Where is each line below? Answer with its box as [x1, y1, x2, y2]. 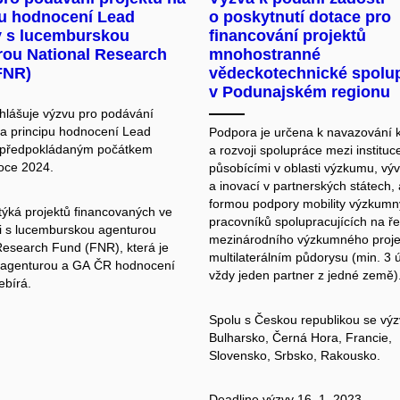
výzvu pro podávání [42, 106, 154, 121]
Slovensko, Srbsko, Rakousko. [209, 347, 380, 362]
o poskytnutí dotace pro [209, 8, 391, 27]
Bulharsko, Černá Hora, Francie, [209, 329, 392, 345]
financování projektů [209, 27, 366, 46]
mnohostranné [209, 46, 321, 64]
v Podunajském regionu [209, 83, 390, 102]
